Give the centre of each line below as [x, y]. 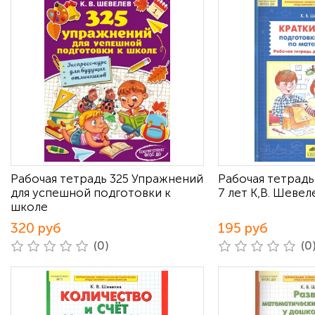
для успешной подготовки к [91, 193]
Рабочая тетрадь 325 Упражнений [107, 179]
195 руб [243, 228]
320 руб [36, 228]
